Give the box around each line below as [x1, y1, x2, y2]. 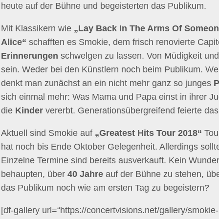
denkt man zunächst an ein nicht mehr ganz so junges [1, 78, 214, 88]
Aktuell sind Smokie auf [1, 128, 95, 138]
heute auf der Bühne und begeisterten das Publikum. [1, 1, 206, 11]
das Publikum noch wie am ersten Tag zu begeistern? [1, 183, 209, 193]
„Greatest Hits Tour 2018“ [95, 128, 202, 138]
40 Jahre [67, 169, 103, 179]
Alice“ [1, 37, 26, 47]
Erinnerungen [1, 51, 58, 61]
